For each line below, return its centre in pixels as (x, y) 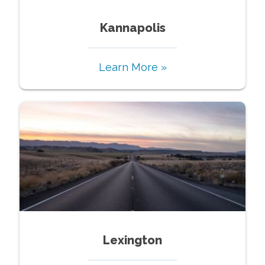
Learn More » (132, 67)
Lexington (132, 240)
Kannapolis (132, 28)
